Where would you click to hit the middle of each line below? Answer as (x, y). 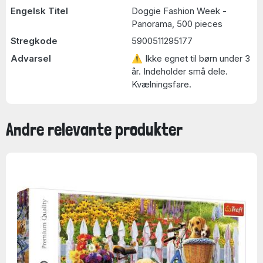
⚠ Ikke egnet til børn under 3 (191, 58)
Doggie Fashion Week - (179, 11)
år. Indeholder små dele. (180, 71)
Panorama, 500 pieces (177, 23)
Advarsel (31, 58)
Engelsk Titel (39, 11)
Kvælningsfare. (161, 84)
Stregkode (34, 41)
